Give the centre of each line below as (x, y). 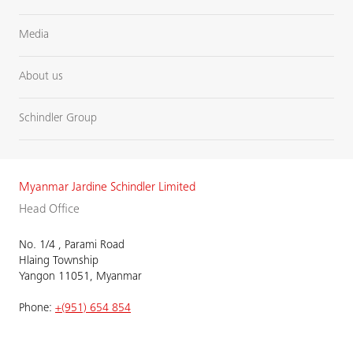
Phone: (37, 308)
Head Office (49, 210)
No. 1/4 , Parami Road (72, 245)
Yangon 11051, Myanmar (80, 277)
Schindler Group (58, 119)
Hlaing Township (59, 261)
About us (41, 77)
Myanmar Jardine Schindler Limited (107, 188)
